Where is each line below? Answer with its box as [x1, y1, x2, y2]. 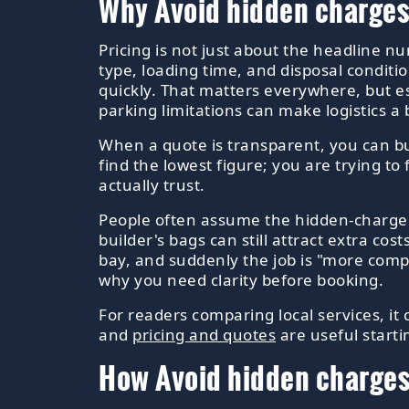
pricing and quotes [132, 323, 276, 345]
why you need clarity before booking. [99, 268, 383, 290]
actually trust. [99, 173, 205, 195]
